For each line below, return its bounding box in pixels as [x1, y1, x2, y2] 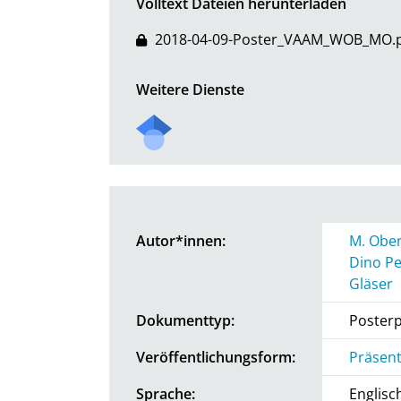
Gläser [349, 273, 393, 294]
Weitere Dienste [136, 79, 244, 99]
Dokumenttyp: [136, 310, 235, 330]
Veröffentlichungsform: [136, 346, 295, 367]
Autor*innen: [136, 230, 226, 251]
